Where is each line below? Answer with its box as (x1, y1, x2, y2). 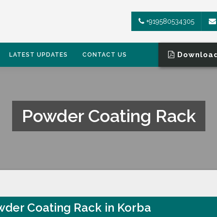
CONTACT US (82, 51, 127, 58)
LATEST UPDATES (9, 51, 68, 58)
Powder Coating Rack (21, 106, 196, 126)
